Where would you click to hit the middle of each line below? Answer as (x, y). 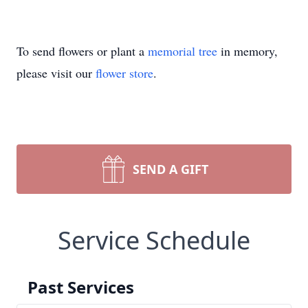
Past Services (81, 287)
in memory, (247, 51)
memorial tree (183, 51)
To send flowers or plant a (82, 51)
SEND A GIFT (170, 169)
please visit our (56, 73)
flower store (124, 73)
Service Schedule (154, 240)
